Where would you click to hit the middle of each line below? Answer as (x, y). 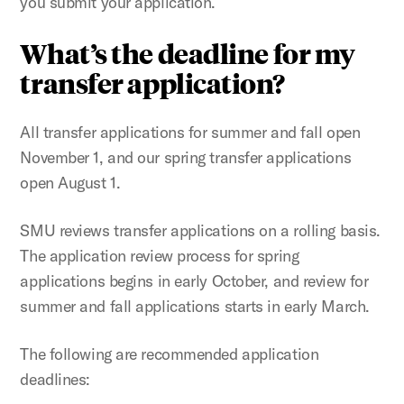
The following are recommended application (170, 353)
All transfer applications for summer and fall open (190, 132)
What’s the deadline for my (188, 52)
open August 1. (72, 182)
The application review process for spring (160, 255)
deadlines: (55, 379)
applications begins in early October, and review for (194, 280)
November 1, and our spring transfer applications (186, 157)
